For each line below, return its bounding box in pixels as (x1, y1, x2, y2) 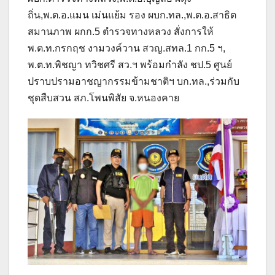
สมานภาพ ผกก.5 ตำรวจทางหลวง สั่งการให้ (28, 26, 214, 37)
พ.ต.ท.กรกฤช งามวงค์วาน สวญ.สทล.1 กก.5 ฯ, (28, 43, 225, 54)
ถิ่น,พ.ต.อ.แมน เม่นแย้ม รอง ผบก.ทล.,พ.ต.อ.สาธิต (28, 10, 236, 21)
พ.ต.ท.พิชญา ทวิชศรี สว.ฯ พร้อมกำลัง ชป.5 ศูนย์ (28, 60, 232, 71)
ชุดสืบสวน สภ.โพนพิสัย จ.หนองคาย (28, 93, 179, 104)
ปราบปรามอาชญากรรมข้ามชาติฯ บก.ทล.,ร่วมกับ (28, 76, 239, 87)
